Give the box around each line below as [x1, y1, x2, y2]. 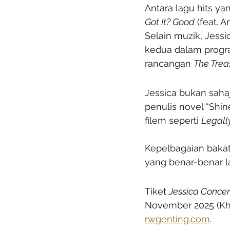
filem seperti [145, 115, 201, 126]
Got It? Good [145, 16, 195, 28]
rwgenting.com [145, 214, 210, 225]
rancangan [145, 58, 194, 69]
